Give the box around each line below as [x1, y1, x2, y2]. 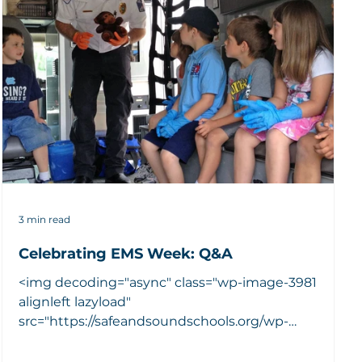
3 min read [19, 213, 71, 226]
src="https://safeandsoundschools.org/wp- [19, 313, 289, 329]
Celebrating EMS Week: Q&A [19, 244, 234, 263]
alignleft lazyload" [19, 293, 132, 309]
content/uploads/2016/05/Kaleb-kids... [19, 332, 259, 348]
